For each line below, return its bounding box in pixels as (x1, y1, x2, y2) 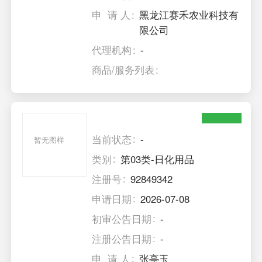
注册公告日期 (92, 231, 152, 246)
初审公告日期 (92, 211, 152, 226)
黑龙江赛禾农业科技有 (139, 8, 239, 22)
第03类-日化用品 (120, 151, 195, 166)
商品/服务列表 (92, 63, 155, 77)
